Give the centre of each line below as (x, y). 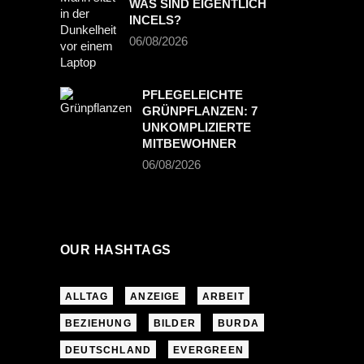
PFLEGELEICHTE (193, 95)
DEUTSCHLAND (108, 351)
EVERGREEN (209, 351)
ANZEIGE (155, 297)
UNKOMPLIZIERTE (197, 128)
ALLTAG (87, 297)
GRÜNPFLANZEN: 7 (200, 111)
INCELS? (155, 20)
